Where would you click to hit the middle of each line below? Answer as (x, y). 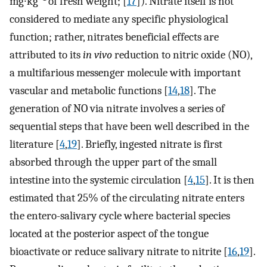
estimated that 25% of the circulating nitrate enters (127, 198)
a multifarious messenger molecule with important (125, 73)
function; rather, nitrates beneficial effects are (114, 37)
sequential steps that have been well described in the (129, 127)
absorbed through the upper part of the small (113, 162)
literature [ (35, 145)
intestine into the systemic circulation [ (99, 180)
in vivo (97, 55)
